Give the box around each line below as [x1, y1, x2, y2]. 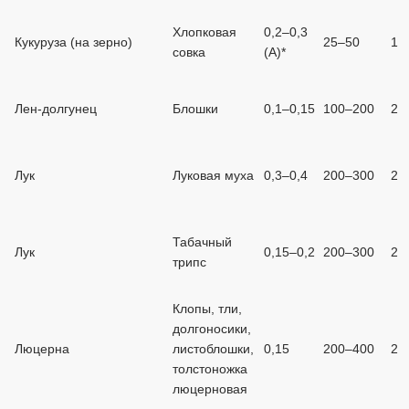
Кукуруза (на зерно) [15, 35, 132, 49]
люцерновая [173, 382, 247, 396]
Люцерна [15, 341, 69, 356]
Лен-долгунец [15, 101, 97, 116]
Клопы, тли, [173, 301, 242, 316]
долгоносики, [173, 321, 251, 336]
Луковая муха [173, 168, 254, 183]
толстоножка [173, 362, 247, 376]
